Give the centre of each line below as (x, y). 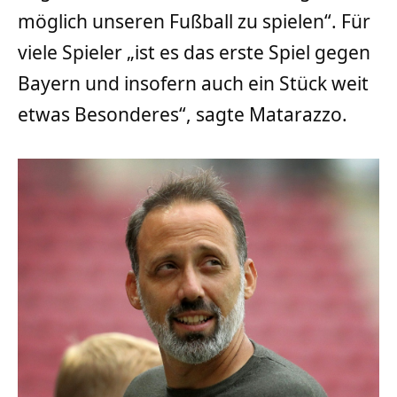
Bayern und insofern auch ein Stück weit (193, 83)
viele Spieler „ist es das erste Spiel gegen (194, 52)
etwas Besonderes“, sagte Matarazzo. (183, 114)
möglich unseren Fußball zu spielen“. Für (194, 21)
